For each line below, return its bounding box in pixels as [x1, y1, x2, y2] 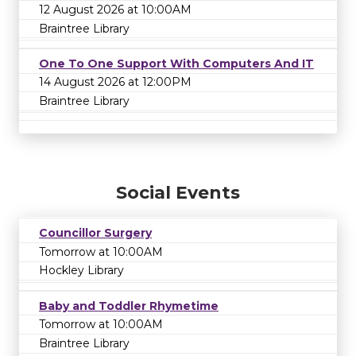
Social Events [116, 182, 240, 204]
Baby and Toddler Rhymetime [39, 298, 219, 313]
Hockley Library [39, 263, 124, 278]
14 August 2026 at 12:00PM [39, 75, 192, 90]
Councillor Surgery [39, 226, 152, 241]
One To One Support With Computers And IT [39, 56, 314, 71]
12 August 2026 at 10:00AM [39, 2, 192, 17]
